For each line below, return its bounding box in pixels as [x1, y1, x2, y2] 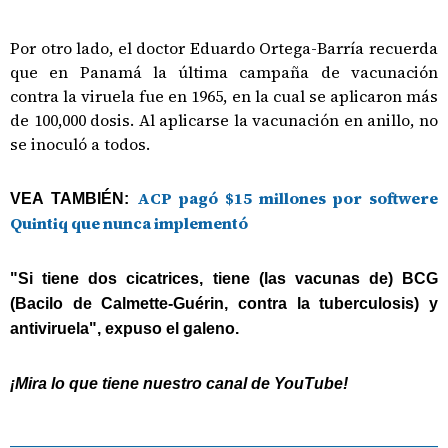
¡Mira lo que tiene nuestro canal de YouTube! [10, 375, 348, 392]
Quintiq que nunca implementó [10, 212, 248, 234]
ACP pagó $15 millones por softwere [137, 187, 438, 209]
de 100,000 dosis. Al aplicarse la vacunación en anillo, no [10, 109, 438, 131]
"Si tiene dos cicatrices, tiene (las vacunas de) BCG [10, 270, 438, 287]
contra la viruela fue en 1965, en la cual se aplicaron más [10, 85, 438, 107]
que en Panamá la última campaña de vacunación [10, 61, 438, 83]
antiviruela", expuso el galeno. [10, 320, 239, 337]
